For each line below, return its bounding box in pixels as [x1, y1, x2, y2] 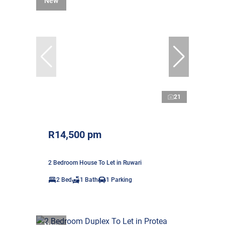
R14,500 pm [48, 128, 101, 141]
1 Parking [106, 176, 132, 183]
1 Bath [80, 176, 98, 183]
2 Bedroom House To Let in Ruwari [48, 159, 142, 166]
